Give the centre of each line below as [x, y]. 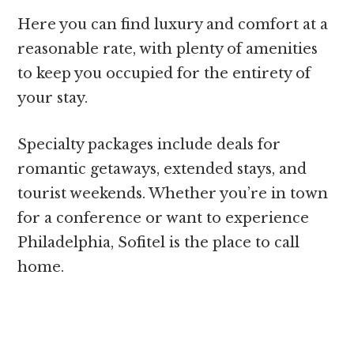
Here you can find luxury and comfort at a [173, 25]
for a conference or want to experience [164, 218]
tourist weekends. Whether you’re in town [173, 194]
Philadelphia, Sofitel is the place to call [159, 243]
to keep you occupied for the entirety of [164, 74]
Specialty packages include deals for [149, 145]
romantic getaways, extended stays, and [162, 169]
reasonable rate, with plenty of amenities [168, 49]
